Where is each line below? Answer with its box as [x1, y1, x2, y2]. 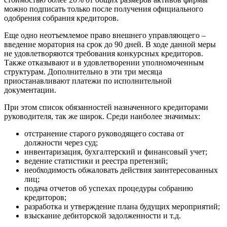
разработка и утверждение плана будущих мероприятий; [24, 202, 220, 211]
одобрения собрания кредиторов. [4, 13, 119, 22]
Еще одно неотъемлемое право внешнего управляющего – [4, 30, 206, 40]
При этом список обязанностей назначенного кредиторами [4, 102, 208, 111]
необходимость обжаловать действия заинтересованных [24, 165, 218, 174]
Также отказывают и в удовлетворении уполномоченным [4, 58, 204, 67]
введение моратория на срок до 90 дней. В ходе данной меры [4, 40, 216, 49]
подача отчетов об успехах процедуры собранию [24, 183, 193, 193]
